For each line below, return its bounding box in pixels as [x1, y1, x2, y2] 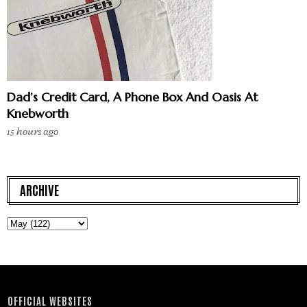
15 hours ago [7, 125, 58, 138]
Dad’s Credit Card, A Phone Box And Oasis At [7, 88, 258, 105]
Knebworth [7, 105, 69, 121]
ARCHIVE [20, 180, 59, 198]
